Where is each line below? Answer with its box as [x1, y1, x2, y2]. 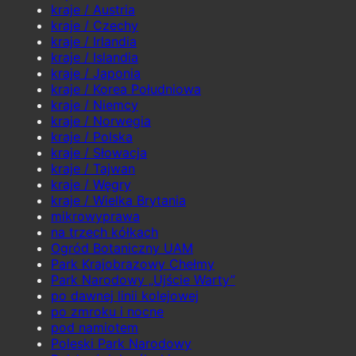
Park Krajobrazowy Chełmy [51, 255, 215, 272]
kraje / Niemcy [51, 96, 138, 113]
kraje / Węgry [51, 176, 131, 192]
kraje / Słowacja [51, 144, 147, 161]
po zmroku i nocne [51, 303, 164, 319]
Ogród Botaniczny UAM [51, 239, 193, 256]
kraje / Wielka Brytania [51, 192, 186, 208]
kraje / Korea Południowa [51, 80, 201, 97]
